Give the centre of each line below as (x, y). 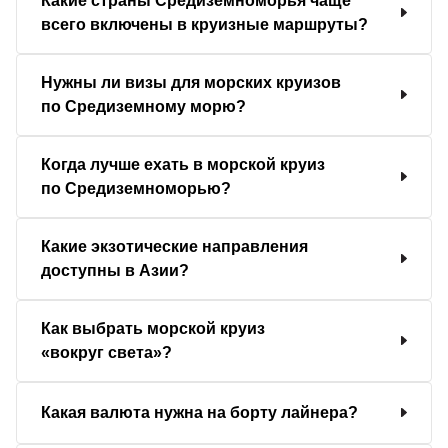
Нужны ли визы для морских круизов (191, 82)
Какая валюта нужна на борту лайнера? (199, 412)
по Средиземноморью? (136, 188)
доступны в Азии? (115, 270)
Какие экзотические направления (174, 246)
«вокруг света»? (106, 352)
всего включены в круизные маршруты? (204, 24)
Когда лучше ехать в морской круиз (183, 164)
